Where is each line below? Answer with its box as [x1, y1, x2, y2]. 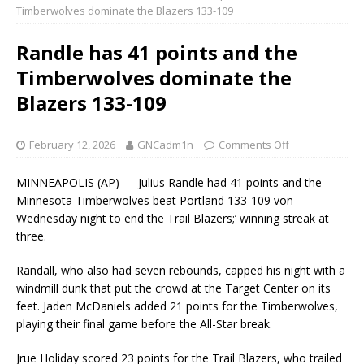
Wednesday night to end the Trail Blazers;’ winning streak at [16, 210, 329, 227]
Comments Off [219, 137, 289, 153]
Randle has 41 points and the [16, 39, 297, 67]
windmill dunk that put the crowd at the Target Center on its [16, 280, 331, 297]
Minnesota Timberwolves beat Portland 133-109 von [16, 193, 293, 209]
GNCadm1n [137, 137, 193, 153]
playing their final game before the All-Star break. [16, 316, 272, 332]
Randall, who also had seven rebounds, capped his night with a [16, 262, 345, 279]
